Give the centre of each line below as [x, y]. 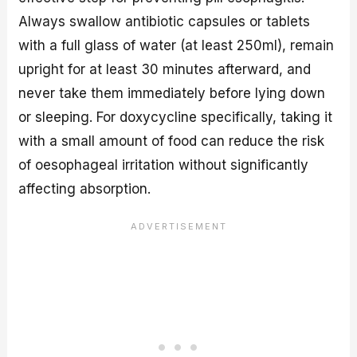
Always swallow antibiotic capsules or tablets [165, 22]
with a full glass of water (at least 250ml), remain [177, 46]
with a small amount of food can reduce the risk [172, 141]
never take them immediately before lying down [172, 94]
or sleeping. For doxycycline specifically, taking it [176, 118]
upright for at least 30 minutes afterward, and [165, 70]
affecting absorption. [85, 189]
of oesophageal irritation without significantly [164, 165]
